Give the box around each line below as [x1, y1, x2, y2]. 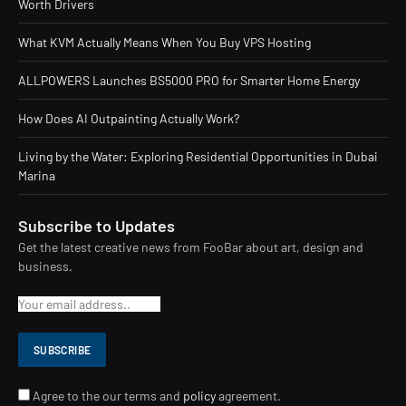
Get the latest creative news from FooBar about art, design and [18, 238, 363, 255]
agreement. [216, 387, 281, 403]
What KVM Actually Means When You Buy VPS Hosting [18, 34, 311, 50]
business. [18, 257, 72, 274]
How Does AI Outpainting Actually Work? [18, 110, 239, 126]
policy [183, 387, 216, 403]
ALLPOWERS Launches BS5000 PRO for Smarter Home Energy [18, 72, 360, 88]
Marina [18, 167, 55, 183]
